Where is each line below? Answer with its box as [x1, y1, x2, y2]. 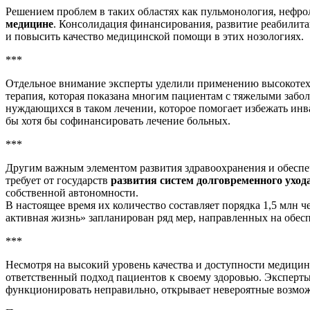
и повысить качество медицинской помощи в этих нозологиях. [6, 30, 304, 42]
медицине [6, 17, 53, 30]
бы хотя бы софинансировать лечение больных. [6, 114, 230, 127]
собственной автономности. [6, 186, 138, 199]
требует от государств [6, 174, 111, 186]
